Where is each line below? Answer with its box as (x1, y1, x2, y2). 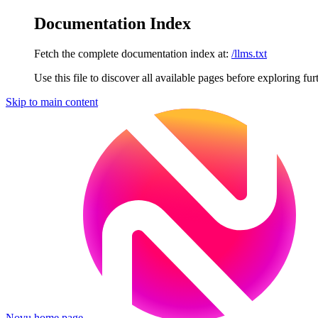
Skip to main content (6, 95, 98, 108)
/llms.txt (231, 47, 267, 60)
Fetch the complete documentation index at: (34, 47, 229, 60)
